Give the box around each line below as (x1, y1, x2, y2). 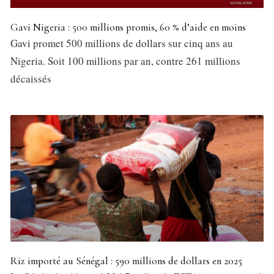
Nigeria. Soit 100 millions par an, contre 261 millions (10, 54, 240, 68)
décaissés (10, 72, 51, 86)
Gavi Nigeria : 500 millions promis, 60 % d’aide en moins (10, 21, 246, 34)
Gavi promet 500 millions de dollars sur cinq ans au (10, 36, 233, 51)
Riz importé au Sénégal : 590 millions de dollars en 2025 (10, 254, 242, 268)
